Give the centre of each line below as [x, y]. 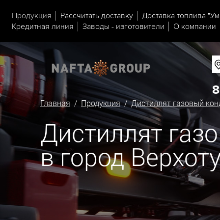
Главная [55, 103]
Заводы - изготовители [124, 26]
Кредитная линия [43, 26]
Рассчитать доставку [97, 15]
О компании [195, 26]
